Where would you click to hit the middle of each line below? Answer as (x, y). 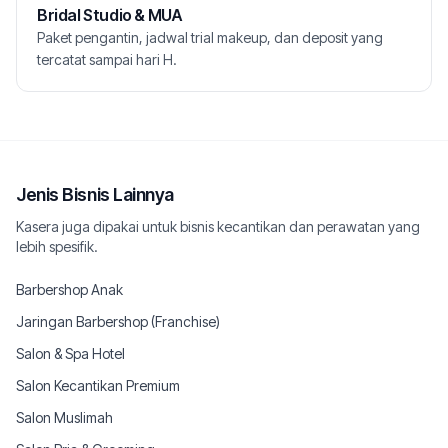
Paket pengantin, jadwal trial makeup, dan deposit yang (210, 37)
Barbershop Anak (69, 289)
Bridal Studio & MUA (109, 15)
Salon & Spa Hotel (70, 353)
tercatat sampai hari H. (107, 59)
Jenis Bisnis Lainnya (95, 194)
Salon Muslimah (64, 417)
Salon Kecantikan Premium (98, 385)
